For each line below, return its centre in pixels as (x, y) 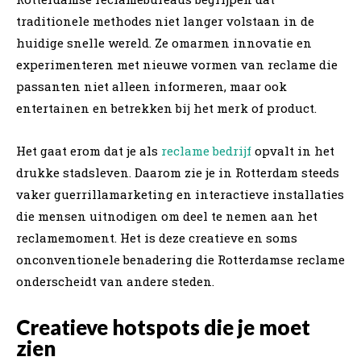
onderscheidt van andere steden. (115, 281)
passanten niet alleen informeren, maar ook (151, 86)
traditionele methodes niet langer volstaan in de (165, 21)
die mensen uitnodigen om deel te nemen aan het (167, 216)
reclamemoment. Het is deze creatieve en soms (157, 237)
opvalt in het (293, 150)
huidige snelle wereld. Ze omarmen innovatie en (164, 42)
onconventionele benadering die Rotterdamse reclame (180, 259)
